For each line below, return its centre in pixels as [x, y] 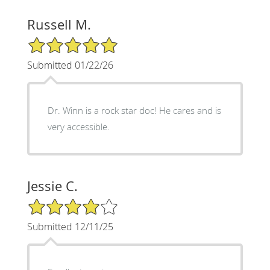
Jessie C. [52, 186]
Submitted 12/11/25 [70, 226]
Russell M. [59, 24]
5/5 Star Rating [57, 41]
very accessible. [78, 126]
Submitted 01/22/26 [70, 65]
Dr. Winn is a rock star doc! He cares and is [103, 110]
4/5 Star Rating [57, 202]
